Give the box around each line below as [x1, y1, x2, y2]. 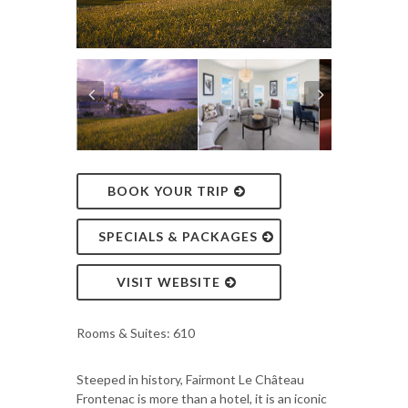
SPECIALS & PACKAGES [98, 229, 258, 244]
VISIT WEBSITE [117, 274, 220, 290]
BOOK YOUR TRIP [107, 183, 229, 199]
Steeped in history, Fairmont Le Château [76, 372, 304, 387]
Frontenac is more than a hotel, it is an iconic [76, 391, 327, 406]
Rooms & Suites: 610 [76, 325, 195, 341]
